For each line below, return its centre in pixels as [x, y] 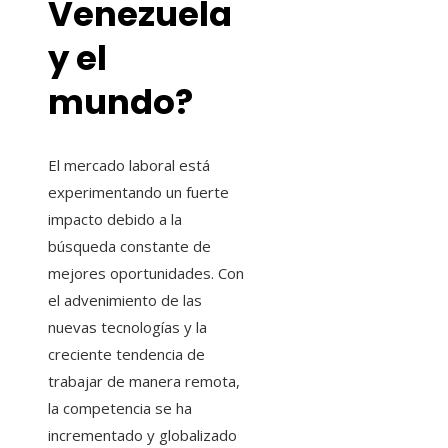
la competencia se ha [120, 408]
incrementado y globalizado [142, 435]
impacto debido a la [115, 219]
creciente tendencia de [126, 354]
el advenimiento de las [125, 300]
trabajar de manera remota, [144, 381]
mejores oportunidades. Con [146, 273]
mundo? [120, 102]
